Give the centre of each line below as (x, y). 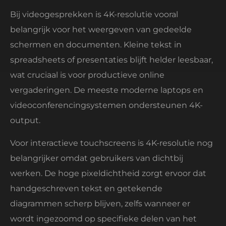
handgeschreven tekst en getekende (86, 188)
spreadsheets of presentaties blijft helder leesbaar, (111, 60)
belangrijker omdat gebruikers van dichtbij (97, 158)
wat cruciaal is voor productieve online (87, 75)
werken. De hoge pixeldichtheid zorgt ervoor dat (108, 173)
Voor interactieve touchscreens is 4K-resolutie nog (111, 143)
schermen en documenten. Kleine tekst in (96, 45)
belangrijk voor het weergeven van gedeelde (101, 30)
